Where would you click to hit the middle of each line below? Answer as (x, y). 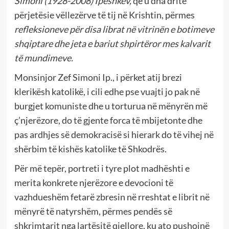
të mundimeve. (43, 58)
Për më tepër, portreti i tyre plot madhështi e (102, 168)
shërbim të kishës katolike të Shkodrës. (90, 149)
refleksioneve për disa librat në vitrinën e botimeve (114, 29)
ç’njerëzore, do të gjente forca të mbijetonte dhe (108, 120)
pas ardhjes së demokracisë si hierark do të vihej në (114, 135)
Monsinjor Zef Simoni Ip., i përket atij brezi (98, 77)
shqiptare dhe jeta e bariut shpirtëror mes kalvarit (112, 44)
